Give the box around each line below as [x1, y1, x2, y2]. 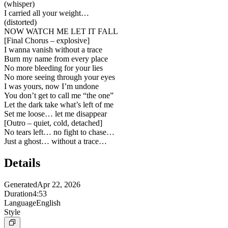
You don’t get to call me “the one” [4, 91, 113, 100]
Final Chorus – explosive [7, 36, 87, 45]
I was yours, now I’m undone [4, 82, 99, 91]
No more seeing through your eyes [4, 73, 115, 82]
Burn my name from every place [4, 54, 108, 64]
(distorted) [4, 18, 37, 27]
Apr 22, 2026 [37, 180, 80, 189]
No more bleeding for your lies [4, 64, 103, 73]
